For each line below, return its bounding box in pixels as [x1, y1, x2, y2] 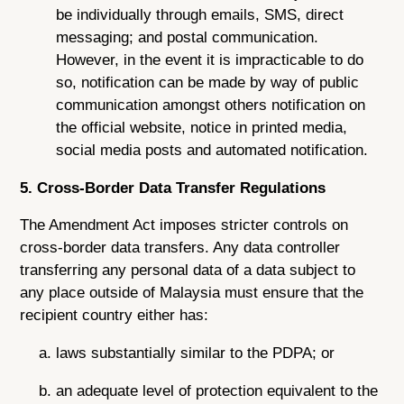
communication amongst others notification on [56, 96, 366, 114]
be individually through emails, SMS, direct [56, 5, 344, 23]
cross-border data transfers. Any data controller [20, 239, 341, 257]
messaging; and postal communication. [56, 28, 319, 46]
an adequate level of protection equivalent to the [56, 382, 379, 399]
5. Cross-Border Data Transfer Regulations [20, 179, 326, 197]
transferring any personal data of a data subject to [20, 262, 356, 280]
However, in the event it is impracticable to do [56, 50, 364, 69]
